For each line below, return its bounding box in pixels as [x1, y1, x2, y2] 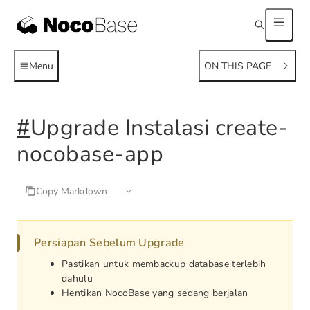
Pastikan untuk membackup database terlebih [62, 257, 266, 271]
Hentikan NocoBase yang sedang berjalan [62, 286, 248, 300]
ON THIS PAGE [204, 59, 271, 73]
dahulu [62, 272, 93, 285]
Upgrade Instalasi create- [30, 113, 288, 143]
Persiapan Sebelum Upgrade [34, 235, 185, 250]
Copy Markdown [36, 184, 107, 198]
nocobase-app [17, 139, 163, 169]
